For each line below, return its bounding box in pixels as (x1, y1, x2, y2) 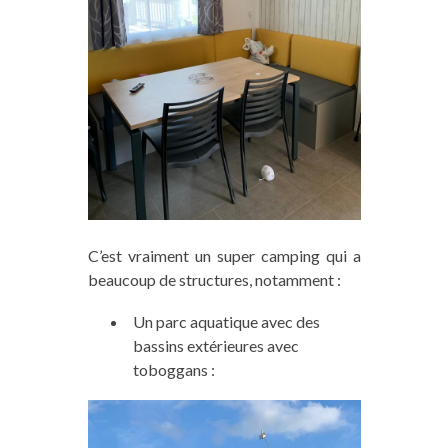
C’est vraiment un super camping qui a (87, 245, 361, 265)
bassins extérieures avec (132, 335, 299, 355)
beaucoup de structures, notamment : (87, 269, 341, 289)
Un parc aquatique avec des (132, 311, 320, 331)
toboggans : (132, 359, 215, 379)
